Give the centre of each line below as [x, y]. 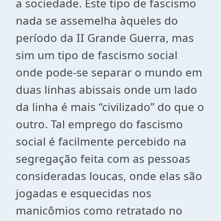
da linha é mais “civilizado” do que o [110, 107]
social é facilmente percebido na [101, 141]
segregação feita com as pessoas [103, 159]
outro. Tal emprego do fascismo [99, 124]
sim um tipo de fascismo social [97, 55]
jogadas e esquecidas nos [84, 193]
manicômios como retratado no [99, 210]
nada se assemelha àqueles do [97, 20]
